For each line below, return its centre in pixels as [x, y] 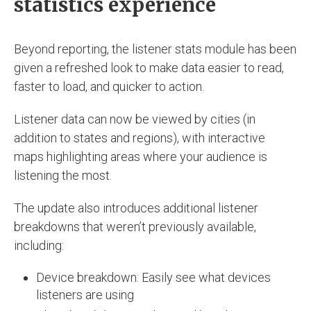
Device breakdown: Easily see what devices [154, 277]
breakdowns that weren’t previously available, [135, 226]
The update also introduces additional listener [136, 208]
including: [39, 245]
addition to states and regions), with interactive [140, 137]
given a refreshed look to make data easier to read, [149, 67]
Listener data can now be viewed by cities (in [135, 119]
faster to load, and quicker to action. [109, 86]
